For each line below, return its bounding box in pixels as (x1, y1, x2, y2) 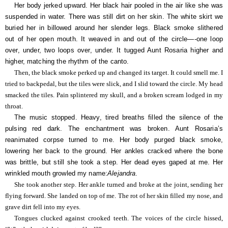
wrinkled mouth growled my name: (5, 169, 108, 177)
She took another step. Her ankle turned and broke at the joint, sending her (14, 181, 223, 188)
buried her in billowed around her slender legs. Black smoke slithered (5, 23, 223, 32)
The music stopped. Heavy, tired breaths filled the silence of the (14, 113, 223, 121)
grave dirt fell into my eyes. (5, 203, 80, 211)
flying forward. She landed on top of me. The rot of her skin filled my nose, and (5, 192, 223, 199)
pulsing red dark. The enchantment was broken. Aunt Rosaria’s (5, 124, 223, 132)
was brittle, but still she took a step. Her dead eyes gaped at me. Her (5, 158, 223, 166)
